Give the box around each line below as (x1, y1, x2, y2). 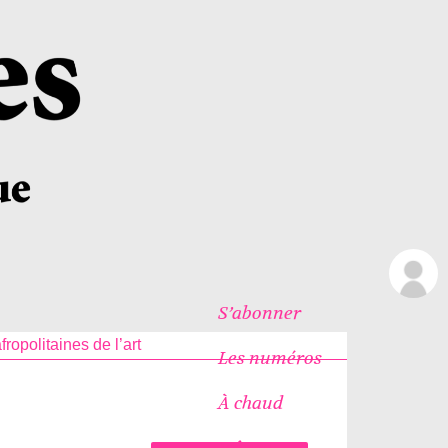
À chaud (217, 390, 283, 415)
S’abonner (217, 300, 301, 325)
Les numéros (217, 345, 322, 370)
